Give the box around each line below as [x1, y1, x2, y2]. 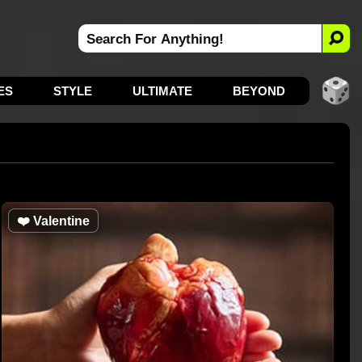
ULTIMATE [132, 84, 192, 98]
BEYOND [232, 84, 285, 98]
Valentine [29, 214, 90, 228]
